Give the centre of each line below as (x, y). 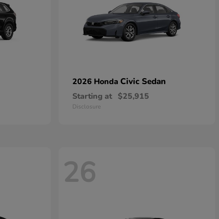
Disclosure (87, 107)
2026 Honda (96, 82)
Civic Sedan (143, 81)
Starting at (92, 96)
